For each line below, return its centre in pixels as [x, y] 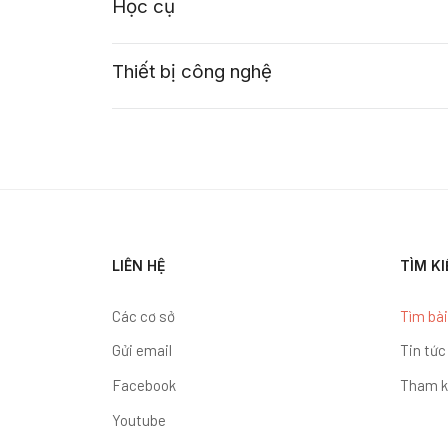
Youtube [139, 420]
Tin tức [423, 350]
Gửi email [142, 350]
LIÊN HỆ [138, 265]
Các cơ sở [143, 315]
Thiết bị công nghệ [192, 71]
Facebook [144, 385]
